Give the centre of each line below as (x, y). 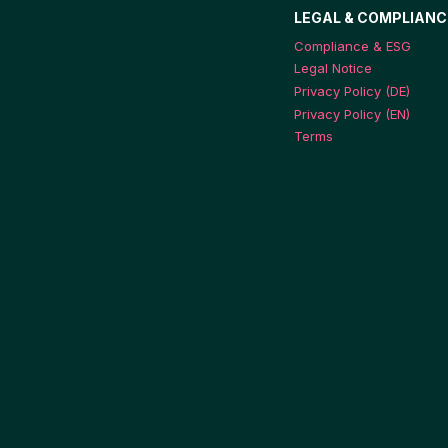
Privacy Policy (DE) (352, 91)
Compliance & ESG (352, 45)
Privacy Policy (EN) (352, 113)
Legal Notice (333, 68)
